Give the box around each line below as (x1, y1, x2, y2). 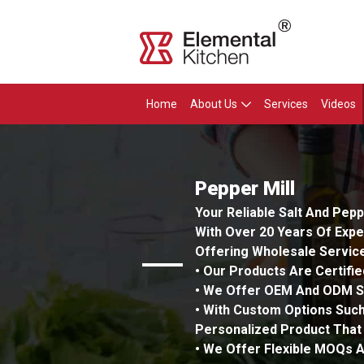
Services (264, 97, 308, 110)
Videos (321, 97, 356, 110)
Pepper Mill (194, 177, 295, 200)
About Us (190, 97, 237, 110)
